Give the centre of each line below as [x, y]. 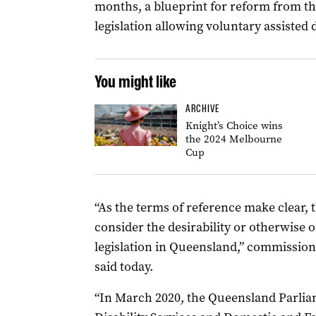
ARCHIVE [202, 109]
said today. [123, 267]
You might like [135, 81]
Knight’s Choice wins [234, 126]
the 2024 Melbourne [233, 139]
